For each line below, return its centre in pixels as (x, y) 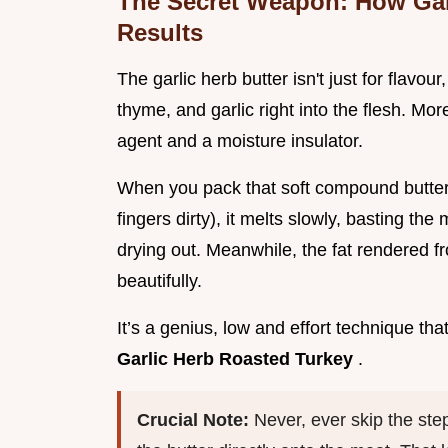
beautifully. (159, 281)
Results (160, 33)
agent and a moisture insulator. (240, 141)
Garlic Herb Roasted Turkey (237, 359)
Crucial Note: (195, 420)
